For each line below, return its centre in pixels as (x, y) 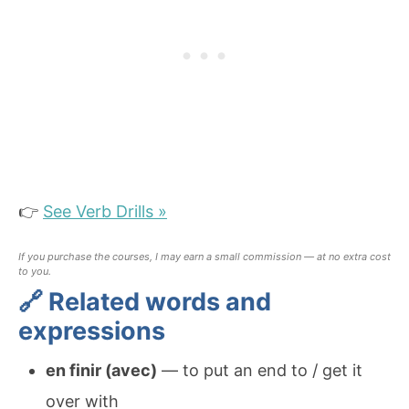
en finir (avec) (101, 370)
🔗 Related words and (145, 301)
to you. (35, 271)
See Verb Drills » (105, 211)
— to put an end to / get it (260, 370)
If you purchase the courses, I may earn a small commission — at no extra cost (204, 256)
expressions (92, 330)
